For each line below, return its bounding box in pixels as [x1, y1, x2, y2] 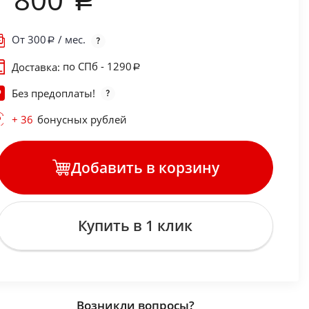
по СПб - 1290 [62, 59, 132, 73]
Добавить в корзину [70, 157, 219, 177]
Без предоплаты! [11, 86, 95, 101]
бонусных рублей [37, 112, 127, 127]
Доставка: [11, 60, 63, 74]
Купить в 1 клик [78, 216, 193, 236]
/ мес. [54, 32, 86, 47]
